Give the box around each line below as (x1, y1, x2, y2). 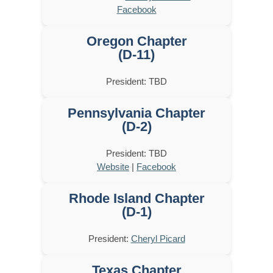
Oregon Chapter (86, 33, 187, 49)
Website (97, 161, 129, 172)
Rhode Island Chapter (68, 190, 205, 206)
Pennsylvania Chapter (68, 105, 205, 121)
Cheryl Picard (130, 233, 185, 244)
